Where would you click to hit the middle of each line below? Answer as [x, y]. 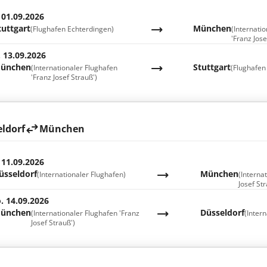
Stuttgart [212, 67]
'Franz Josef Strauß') [64, 77]
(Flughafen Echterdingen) [72, 29]
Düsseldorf [222, 212]
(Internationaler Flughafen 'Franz [85, 213]
